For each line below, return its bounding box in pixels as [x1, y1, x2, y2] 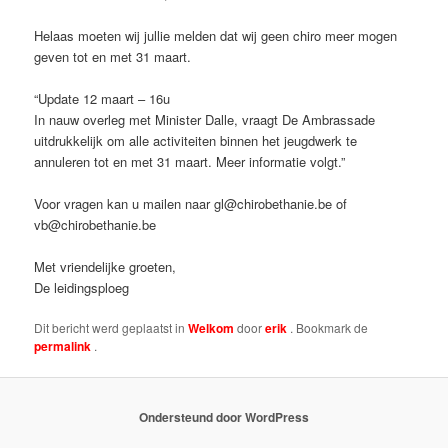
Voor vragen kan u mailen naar [34, 194, 215, 214]
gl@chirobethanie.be [214, 194, 333, 214]
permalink [34, 337, 95, 356]
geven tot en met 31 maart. [34, 46, 192, 66]
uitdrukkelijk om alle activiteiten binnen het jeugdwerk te [34, 131, 358, 151]
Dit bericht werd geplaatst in [34, 319, 189, 337]
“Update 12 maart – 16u [34, 89, 171, 109]
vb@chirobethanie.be [34, 215, 157, 235]
